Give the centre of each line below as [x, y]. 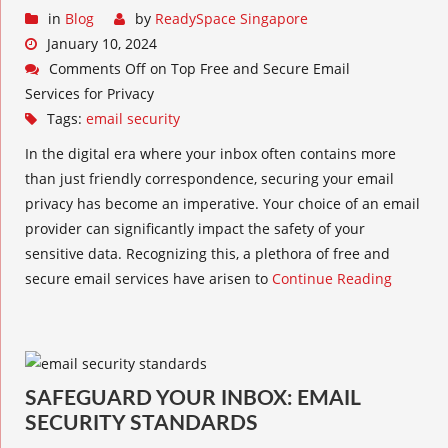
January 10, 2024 [102, 43]
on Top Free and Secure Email [248, 68]
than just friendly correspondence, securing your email [209, 178]
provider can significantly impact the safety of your [195, 228]
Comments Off [97, 68]
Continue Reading [332, 278]
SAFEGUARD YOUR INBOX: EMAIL [192, 398]
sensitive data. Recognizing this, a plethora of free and [207, 253]
